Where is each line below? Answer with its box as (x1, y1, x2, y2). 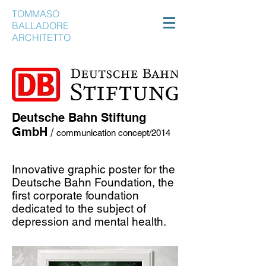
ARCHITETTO (12, 31, 71, 43)
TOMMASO (12, 8, 59, 20)
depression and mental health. (12, 215, 166, 228)
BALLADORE (12, 20, 69, 31)
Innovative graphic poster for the (12, 163, 175, 176)
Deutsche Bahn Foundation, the (12, 176, 174, 189)
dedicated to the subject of (12, 202, 146, 215)
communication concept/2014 (56, 128, 170, 138)
